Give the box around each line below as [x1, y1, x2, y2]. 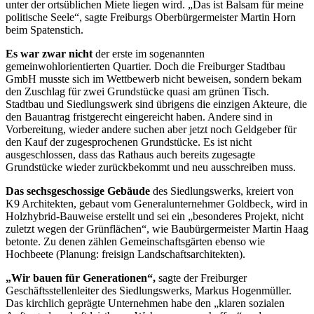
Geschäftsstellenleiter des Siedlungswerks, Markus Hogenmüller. [6, 284, 292, 296]
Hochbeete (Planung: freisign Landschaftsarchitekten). [6, 247, 245, 260]
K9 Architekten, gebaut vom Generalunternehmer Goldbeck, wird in [6, 197, 308, 210]
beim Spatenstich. [6, 23, 83, 36]
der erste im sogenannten [95, 47, 205, 60]
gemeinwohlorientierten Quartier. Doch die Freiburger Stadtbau [6, 60, 285, 72]
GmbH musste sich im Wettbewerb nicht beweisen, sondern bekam [6, 72, 301, 85]
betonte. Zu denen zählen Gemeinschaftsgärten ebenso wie [6, 235, 265, 247]
